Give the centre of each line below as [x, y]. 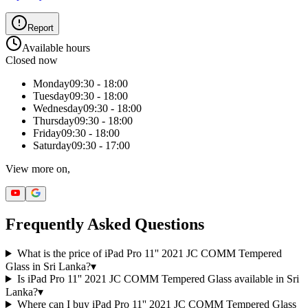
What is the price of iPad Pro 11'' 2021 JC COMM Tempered [149, 254]
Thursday [54, 120]
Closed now [32, 60]
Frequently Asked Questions [105, 224]
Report [41, 27]
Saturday [52, 145]
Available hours [56, 47]
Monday [51, 83]
